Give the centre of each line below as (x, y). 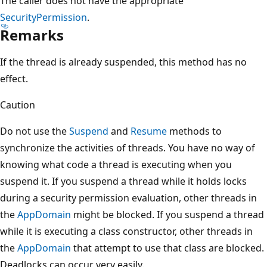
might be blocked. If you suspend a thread (167, 214)
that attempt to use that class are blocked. (167, 248)
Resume (149, 131)
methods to (194, 131)
